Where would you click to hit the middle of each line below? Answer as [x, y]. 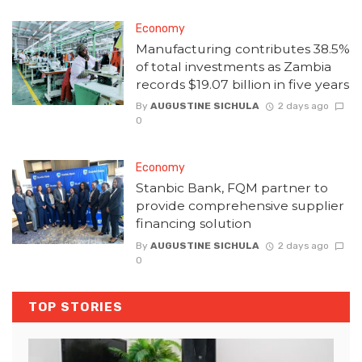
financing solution [193, 224]
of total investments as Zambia [233, 67]
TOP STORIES [76, 307]
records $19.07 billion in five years [242, 85]
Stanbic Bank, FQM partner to [232, 188]
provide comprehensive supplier [240, 206]
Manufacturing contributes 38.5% [242, 49]
